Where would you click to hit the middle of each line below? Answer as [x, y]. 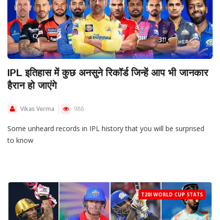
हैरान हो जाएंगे [32, 86]
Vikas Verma [37, 109]
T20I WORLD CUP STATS [172, 194]
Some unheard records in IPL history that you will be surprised [106, 129]
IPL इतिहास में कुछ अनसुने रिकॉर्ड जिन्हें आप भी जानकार [108, 73]
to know [20, 140]
